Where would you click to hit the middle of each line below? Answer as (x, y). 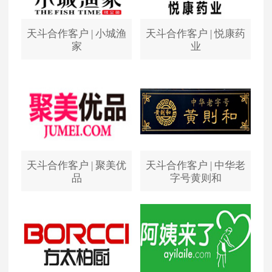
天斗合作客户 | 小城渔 (76, 33)
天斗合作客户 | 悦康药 (195, 33)
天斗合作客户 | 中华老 (195, 165)
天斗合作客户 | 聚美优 (76, 165)
